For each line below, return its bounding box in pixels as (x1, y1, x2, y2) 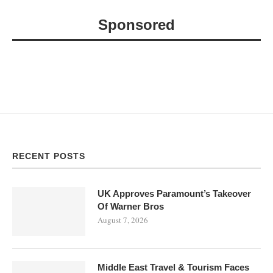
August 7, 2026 (97, 214, 148, 225)
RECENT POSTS (12, 151, 85, 161)
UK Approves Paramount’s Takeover (97, 188, 251, 199)
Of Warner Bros (97, 200, 164, 211)
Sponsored (98, 16, 175, 33)
